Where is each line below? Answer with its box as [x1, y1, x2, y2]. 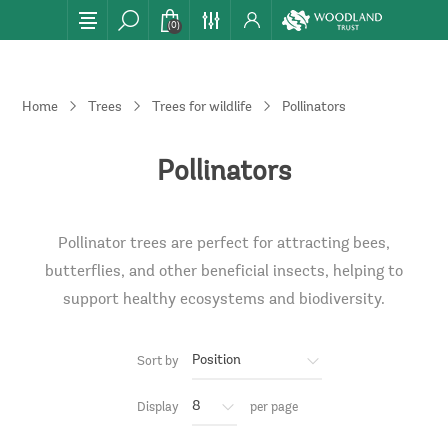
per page [250, 401, 298, 414]
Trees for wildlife [152, 101, 253, 115]
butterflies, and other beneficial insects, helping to [45, 264, 403, 280]
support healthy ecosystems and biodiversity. [63, 292, 385, 308]
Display [137, 401, 179, 414]
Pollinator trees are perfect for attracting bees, [58, 236, 390, 252]
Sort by [137, 355, 179, 368]
